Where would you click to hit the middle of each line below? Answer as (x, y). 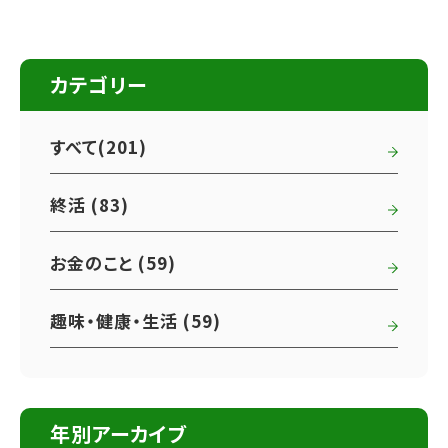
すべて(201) (99, 146)
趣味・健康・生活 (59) (136, 320)
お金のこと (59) (113, 262)
